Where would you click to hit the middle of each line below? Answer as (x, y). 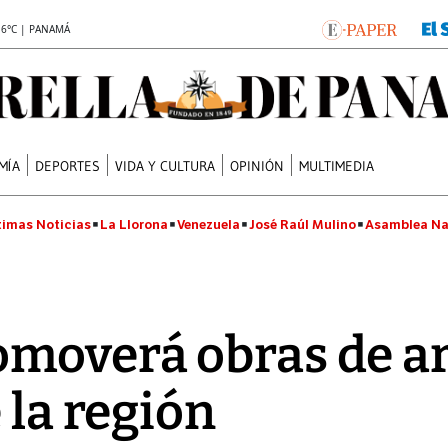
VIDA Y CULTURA (165, 165)
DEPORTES (68, 165)
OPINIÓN (257, 165)
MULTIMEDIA (337, 165)
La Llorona (134, 224)
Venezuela (208, 224)
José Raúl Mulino (302, 224)
